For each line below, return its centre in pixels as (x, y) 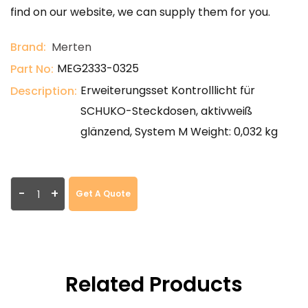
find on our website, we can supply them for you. (140, 12)
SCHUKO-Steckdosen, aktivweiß (166, 111)
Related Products (154, 285)
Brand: (28, 47)
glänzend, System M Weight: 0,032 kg (179, 132)
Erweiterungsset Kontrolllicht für (168, 90)
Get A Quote (103, 194)
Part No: (32, 69)
